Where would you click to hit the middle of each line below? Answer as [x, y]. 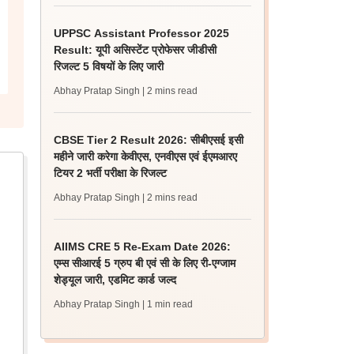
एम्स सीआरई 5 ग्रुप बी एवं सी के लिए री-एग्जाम [145, 263]
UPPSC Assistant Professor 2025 [142, 33]
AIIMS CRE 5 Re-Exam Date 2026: [143, 247]
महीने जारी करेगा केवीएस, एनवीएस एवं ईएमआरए [146, 156]
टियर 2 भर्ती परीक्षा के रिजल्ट [111, 173]
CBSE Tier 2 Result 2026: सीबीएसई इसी [149, 140]
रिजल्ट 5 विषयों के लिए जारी [109, 66]
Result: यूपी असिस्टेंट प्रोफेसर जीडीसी [136, 50]
